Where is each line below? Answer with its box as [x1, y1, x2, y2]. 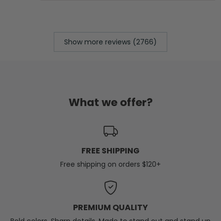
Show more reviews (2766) [64, 37, 157, 47]
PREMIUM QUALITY [73, 202, 148, 214]
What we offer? [68, 95, 153, 110]
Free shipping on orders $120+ [60, 159, 161, 170]
